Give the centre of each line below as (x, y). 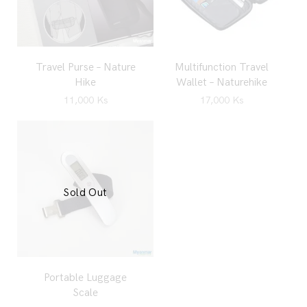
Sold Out (85, 193)
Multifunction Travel (222, 68)
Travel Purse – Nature (85, 68)
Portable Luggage (85, 278)
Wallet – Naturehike (222, 83)
